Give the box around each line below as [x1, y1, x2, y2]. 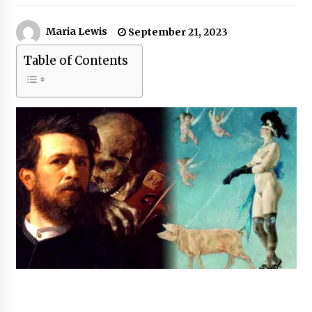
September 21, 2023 [125, 25, 228, 38]
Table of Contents [23, 52, 128, 68]
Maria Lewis [45, 25, 107, 38]
